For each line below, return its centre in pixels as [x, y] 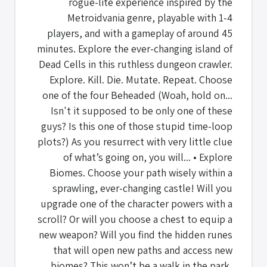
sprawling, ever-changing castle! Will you [142, 188]
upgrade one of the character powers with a [136, 203]
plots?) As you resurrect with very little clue [135, 141]
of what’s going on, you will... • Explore [148, 157]
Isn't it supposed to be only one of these [142, 110]
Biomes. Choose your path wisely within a [141, 172]
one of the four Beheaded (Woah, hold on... [137, 95]
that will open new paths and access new [143, 250]
